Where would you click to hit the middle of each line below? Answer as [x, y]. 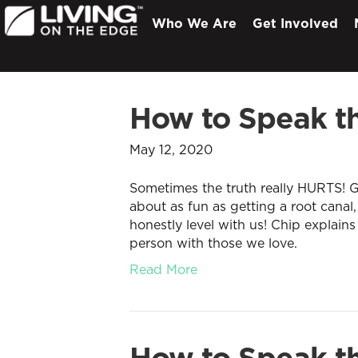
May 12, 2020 [171, 149]
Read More [163, 269]
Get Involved [295, 23]
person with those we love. [213, 243]
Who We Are [194, 23]
